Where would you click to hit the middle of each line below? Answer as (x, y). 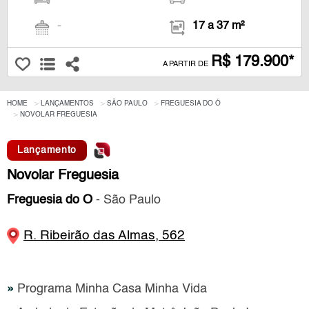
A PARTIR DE (187, 65)
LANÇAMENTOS (67, 104)
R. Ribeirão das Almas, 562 (104, 236)
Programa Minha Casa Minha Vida (110, 289)
